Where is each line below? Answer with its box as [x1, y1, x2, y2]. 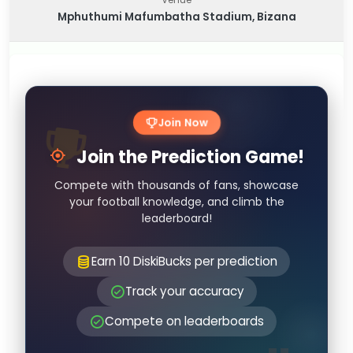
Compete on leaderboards [105, 313, 264, 329]
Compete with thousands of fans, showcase [54, 177, 299, 193]
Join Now [157, 114, 209, 131]
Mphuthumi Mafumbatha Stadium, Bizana [57, 9, 296, 24]
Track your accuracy [124, 283, 244, 299]
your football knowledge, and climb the [69, 194, 284, 210]
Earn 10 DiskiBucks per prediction [91, 253, 277, 269]
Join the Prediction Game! [72, 145, 304, 169]
